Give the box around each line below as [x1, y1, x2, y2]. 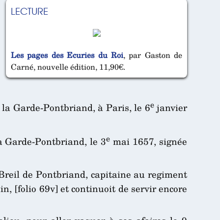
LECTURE [11, 3, 48, 18]
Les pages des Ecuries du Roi [11, 49, 123, 61]
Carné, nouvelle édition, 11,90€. [11, 61, 125, 73]
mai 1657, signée [110, 134, 188, 149]
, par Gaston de [123, 49, 182, 61]
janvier [154, 100, 188, 115]
